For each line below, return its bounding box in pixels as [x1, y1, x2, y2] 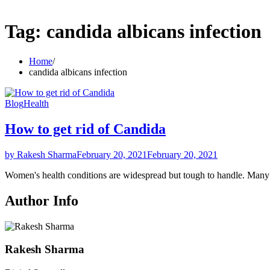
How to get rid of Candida [5, 121, 166, 137]
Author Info [5, 192, 78, 209]
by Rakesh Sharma [5, 149, 77, 160]
